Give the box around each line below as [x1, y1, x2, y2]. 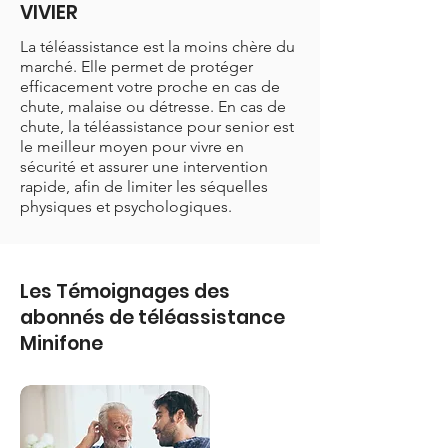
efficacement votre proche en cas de [20, 77, 280, 96]
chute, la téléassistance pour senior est [20, 117, 294, 136]
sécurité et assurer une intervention [20, 157, 268, 176]
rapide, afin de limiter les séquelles [20, 177, 268, 196]
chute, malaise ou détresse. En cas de [20, 97, 286, 116]
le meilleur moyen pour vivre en [20, 137, 244, 156]
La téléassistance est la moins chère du [20, 37, 295, 56]
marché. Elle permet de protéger [20, 57, 253, 76]
